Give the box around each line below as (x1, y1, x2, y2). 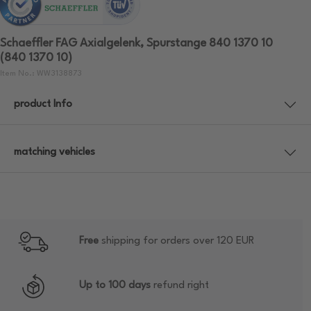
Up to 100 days (79, 280, 151, 292)
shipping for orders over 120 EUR (99, 236, 254, 247)
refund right (151, 280, 209, 292)
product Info (14, 99, 72, 110)
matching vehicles (14, 147, 95, 158)
